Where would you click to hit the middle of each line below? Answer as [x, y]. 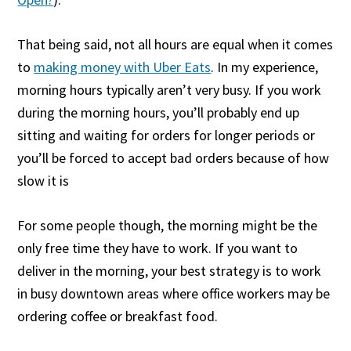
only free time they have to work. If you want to [158, 248]
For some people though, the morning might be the [168, 225]
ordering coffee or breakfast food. [118, 316]
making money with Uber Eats [123, 67]
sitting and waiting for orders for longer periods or [166, 135]
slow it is [43, 181]
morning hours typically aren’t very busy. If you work [170, 90]
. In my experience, [265, 67]
